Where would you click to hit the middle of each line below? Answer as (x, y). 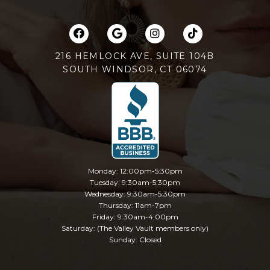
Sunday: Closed (135, 239)
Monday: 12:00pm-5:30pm (135, 171)
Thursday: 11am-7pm (135, 205)
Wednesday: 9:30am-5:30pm (135, 193)
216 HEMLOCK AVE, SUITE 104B (135, 56)
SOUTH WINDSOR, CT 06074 (135, 69)
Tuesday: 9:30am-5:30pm (135, 182)
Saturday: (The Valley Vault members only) (135, 228)
